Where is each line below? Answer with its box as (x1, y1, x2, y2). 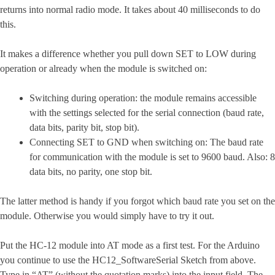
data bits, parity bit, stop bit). (29, 122, 139, 133)
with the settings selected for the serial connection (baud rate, (29, 107, 264, 118)
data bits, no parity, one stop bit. (29, 166, 152, 177)
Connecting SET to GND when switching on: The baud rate (29, 137, 263, 147)
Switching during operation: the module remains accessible (29, 93, 257, 103)
